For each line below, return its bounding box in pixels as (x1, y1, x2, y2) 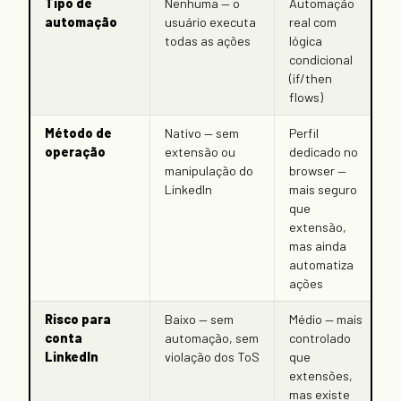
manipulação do (165, 163, 253, 179)
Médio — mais (289, 311, 363, 328)
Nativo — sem (165, 125, 239, 141)
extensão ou (165, 144, 235, 160)
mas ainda (289, 238, 346, 254)
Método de (45, 125, 112, 141)
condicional (289, 52, 353, 68)
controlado (289, 330, 351, 346)
